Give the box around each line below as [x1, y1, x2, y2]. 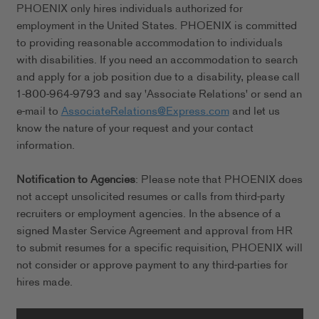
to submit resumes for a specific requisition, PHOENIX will [16, 240, 303, 257]
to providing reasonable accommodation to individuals [16, 35, 283, 52]
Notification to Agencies [16, 172, 135, 189]
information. [16, 137, 75, 155]
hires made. [16, 274, 73, 291]
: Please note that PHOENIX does [135, 172, 303, 189]
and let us [229, 103, 280, 120]
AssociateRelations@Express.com [61, 103, 229, 120]
